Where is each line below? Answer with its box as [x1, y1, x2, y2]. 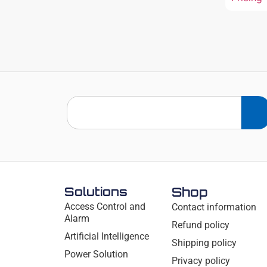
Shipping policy [172, 237, 237, 249]
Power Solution [64, 248, 128, 260]
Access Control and [64, 200, 145, 212]
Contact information [172, 201, 257, 213]
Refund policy [172, 219, 230, 231]
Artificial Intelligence [64, 230, 149, 242]
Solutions [64, 184, 128, 199]
